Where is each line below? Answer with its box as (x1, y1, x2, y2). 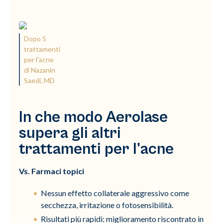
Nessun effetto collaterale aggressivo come (41, 188, 190, 198)
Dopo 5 (24, 34, 47, 43)
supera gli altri (19, 123, 121, 142)
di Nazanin (24, 65, 56, 74)
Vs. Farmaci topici (19, 166, 85, 176)
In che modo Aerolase (19, 108, 168, 126)
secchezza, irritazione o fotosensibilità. (41, 200, 174, 210)
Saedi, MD (24, 76, 55, 85)
